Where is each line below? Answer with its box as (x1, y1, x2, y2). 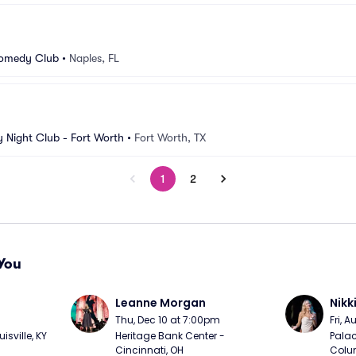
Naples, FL (69, 52, 119, 64)
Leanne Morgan (115, 295, 207, 311)
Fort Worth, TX (134, 131, 206, 144)
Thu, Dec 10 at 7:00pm (115, 313, 221, 327)
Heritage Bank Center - (115, 329, 226, 342)
